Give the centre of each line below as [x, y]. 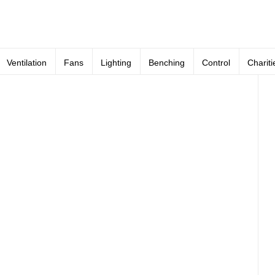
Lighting [116, 62]
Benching [167, 62]
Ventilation [27, 62]
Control [216, 62]
